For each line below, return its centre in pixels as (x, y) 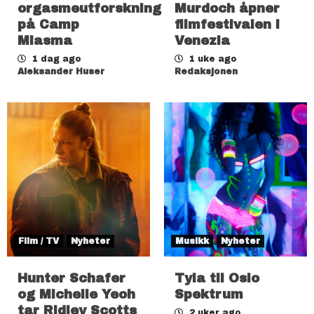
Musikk (192, 241)
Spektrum (209, 294)
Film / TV (39, 241)
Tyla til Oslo (217, 278)
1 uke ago (212, 59)
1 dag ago (55, 59)
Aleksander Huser (61, 71)
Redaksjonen (206, 71)
